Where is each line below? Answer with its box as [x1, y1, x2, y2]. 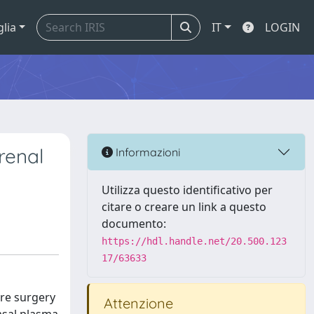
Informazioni [113, 144, 180, 159]
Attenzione [100, 294, 173, 312]
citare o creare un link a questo [102, 199, 266, 214]
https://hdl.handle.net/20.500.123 [102, 235, 287, 247]
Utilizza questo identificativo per [102, 182, 273, 198]
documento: [102, 216, 166, 231]
